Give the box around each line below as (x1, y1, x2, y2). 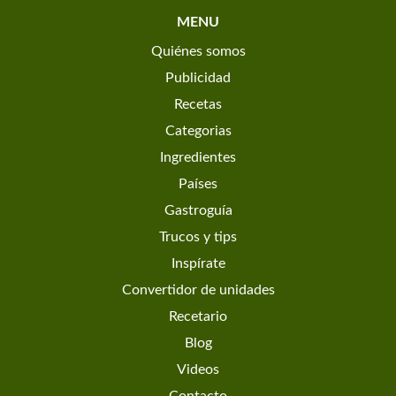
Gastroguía (164, 202, 232, 217)
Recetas (174, 96, 222, 111)
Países (179, 176, 217, 191)
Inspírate (171, 255, 225, 270)
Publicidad (165, 70, 231, 85)
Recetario (169, 308, 227, 324)
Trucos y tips (159, 229, 237, 244)
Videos (177, 362, 219, 377)
